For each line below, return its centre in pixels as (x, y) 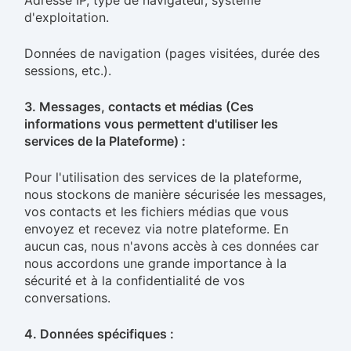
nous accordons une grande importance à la (156, 263)
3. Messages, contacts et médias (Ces (139, 107)
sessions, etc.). (68, 71)
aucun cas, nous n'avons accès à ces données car (172, 246)
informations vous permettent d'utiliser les (151, 124)
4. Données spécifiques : (99, 334)
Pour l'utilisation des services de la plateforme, (163, 177)
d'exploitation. (67, 17)
